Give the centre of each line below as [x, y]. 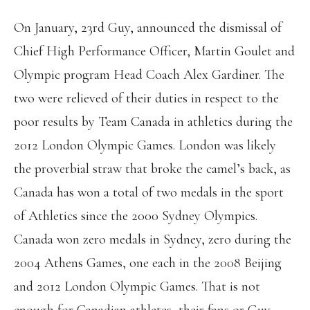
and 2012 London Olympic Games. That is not [137, 286]
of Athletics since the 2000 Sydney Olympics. [136, 216]
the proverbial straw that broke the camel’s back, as [152, 169]
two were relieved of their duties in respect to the [146, 98]
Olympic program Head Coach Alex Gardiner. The [149, 75]
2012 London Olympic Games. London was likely [145, 145]
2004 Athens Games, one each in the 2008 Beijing [148, 263]
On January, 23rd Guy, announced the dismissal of [148, 28]
